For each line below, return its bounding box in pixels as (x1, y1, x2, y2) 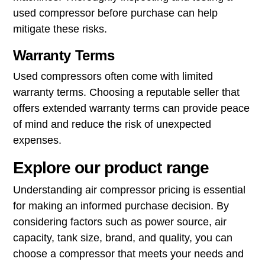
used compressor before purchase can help (12, 7, 218, 19)
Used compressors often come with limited (12, 70, 213, 82)
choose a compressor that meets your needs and (12, 247, 244, 260)
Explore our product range (12, 158, 209, 177)
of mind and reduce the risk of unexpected (12, 118, 211, 130)
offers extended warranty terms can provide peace (12, 102, 250, 114)
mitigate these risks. (12, 22, 107, 35)
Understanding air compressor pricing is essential (12, 183, 245, 196)
